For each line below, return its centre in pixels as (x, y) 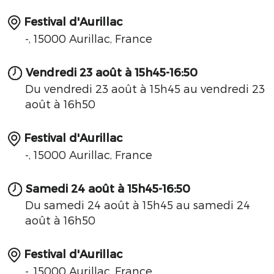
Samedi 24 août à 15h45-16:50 (108, 188)
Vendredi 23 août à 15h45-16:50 (112, 72)
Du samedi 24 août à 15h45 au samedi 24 (138, 205)
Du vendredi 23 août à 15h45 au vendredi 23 (145, 89)
